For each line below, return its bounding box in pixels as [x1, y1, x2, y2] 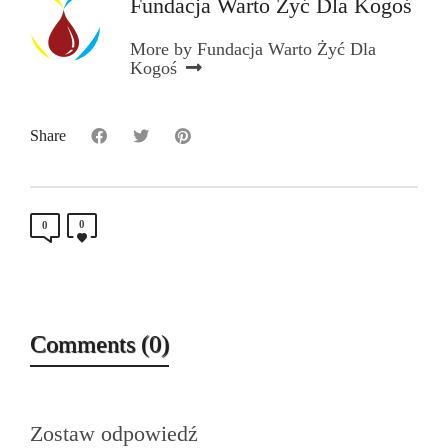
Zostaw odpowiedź [30, 420, 198, 446]
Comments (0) [30, 330, 169, 357]
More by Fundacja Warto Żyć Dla [130, 38, 376, 59]
